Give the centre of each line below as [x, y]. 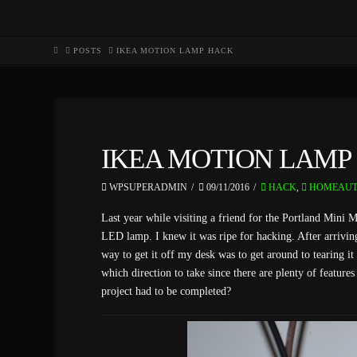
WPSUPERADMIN [147, 187]
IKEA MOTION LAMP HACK [175, 50]
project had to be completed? [166, 291]
